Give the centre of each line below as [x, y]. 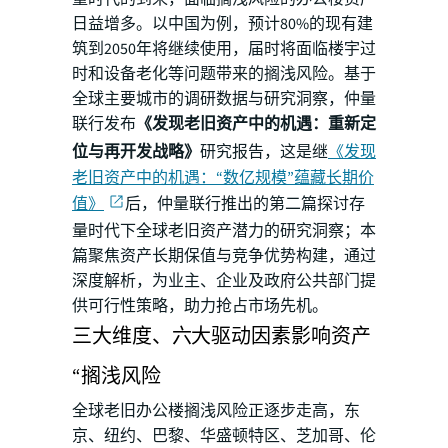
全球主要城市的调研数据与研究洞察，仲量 [224, 98]
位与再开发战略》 [136, 151]
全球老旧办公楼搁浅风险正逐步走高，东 [216, 411]
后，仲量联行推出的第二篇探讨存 [244, 203]
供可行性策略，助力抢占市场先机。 [200, 306]
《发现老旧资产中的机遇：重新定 [256, 123]
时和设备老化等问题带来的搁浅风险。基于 [224, 73]
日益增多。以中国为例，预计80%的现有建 [222, 23]
